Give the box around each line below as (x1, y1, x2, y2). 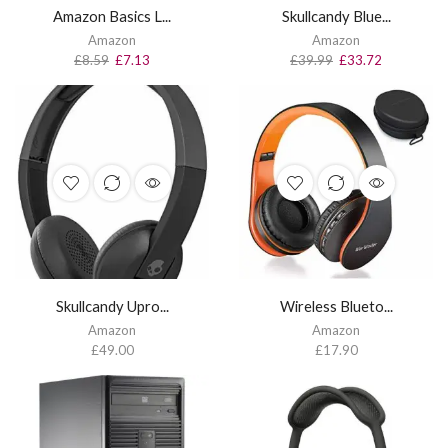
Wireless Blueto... (279, 296, 393, 315)
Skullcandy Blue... (281, 6, 391, 25)
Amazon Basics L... (53, 6, 171, 25)
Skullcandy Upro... (55, 296, 169, 315)
